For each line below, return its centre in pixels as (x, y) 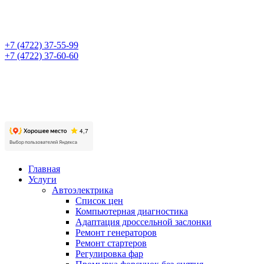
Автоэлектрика (82, 190)
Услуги (42, 179)
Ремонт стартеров (111, 243)
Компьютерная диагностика (132, 211)
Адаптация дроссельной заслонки (143, 222)
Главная (44, 169)
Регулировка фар (109, 254)
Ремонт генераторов (116, 232)
